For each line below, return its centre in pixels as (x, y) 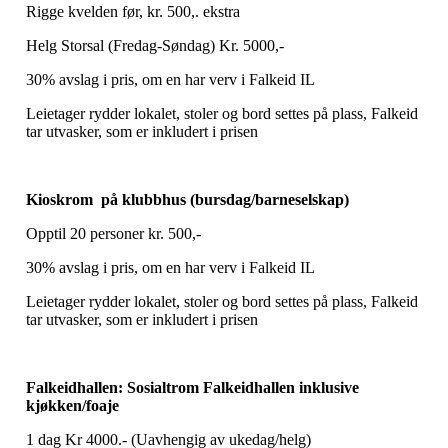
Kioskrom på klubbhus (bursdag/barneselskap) (187, 199)
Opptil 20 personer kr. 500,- (113, 233)
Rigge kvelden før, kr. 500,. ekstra (133, 11)
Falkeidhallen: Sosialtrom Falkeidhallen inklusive (192, 387)
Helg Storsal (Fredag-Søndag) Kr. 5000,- (155, 45)
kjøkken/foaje (72, 405)
